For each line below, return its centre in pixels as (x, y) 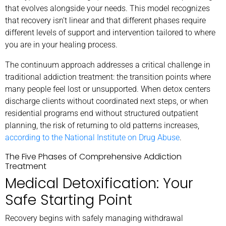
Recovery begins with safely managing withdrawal (94, 218)
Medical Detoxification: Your (99, 183)
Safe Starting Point (69, 200)
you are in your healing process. (61, 44)
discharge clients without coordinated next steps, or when (107, 101)
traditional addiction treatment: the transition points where (108, 77)
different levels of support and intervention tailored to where (110, 32)
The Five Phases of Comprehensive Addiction (93, 156)
